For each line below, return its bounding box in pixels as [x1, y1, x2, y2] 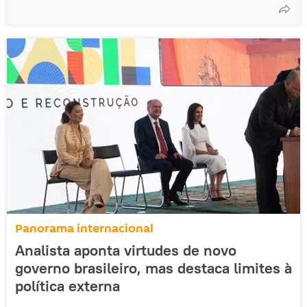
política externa [15, 275, 120, 295]
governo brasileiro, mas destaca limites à [15, 258, 292, 278]
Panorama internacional [15, 219, 153, 237]
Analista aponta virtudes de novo [15, 240, 236, 260]
